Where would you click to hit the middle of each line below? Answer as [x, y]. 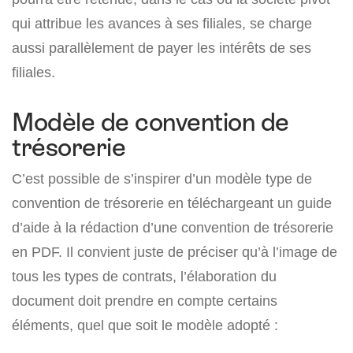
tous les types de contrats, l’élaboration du [144, 277]
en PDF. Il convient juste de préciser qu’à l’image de [175, 252]
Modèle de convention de [150, 123]
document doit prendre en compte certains [145, 301]
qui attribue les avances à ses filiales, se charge [162, 24]
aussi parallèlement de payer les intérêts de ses [162, 48]
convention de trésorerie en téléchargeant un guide [172, 203]
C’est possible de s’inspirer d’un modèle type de [162, 179]
